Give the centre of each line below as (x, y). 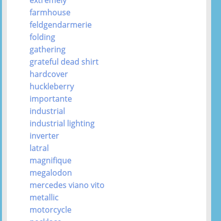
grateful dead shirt (64, 61)
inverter (45, 135)
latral (39, 148)
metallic (44, 197)
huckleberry (52, 86)
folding (43, 37)
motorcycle (51, 209)
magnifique (51, 160)
